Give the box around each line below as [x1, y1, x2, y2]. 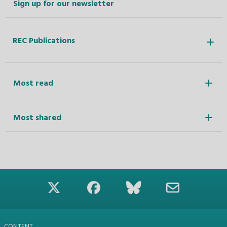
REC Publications [13, 34, 75, 48]
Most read [13, 77, 53, 90]
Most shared [13, 111, 61, 125]
